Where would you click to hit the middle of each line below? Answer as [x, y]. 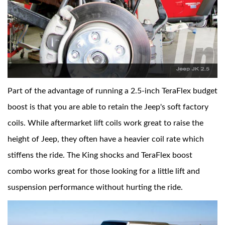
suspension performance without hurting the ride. [95, 187]
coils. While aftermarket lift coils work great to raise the [105, 123]
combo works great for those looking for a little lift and [104, 171]
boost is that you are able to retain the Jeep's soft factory [108, 107]
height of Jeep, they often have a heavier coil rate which [106, 139]
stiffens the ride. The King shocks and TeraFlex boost [100, 155]
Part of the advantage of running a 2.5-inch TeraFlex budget [113, 91]
